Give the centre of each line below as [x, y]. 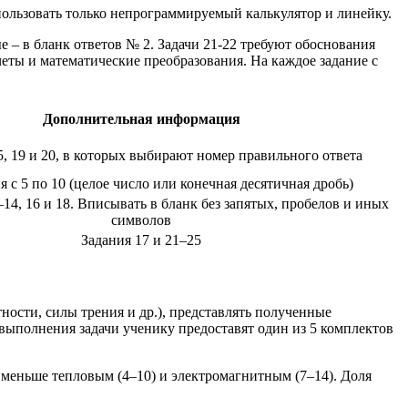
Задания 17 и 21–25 [141, 240]
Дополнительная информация [141, 118]
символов [141, 219]
